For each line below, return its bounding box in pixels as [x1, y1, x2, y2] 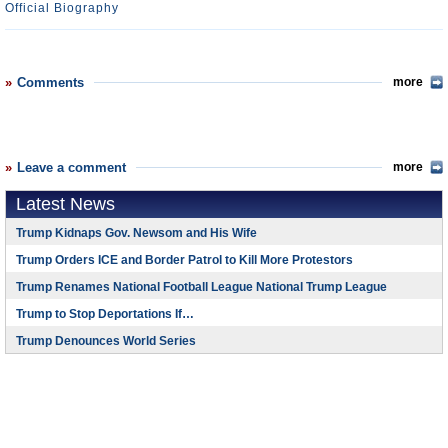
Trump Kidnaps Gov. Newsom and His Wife [16, 226, 257, 240]
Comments [17, 75, 84, 90]
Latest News [16, 194, 115, 214]
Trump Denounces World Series [16, 334, 196, 348]
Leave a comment [17, 160, 126, 175]
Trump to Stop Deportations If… [16, 307, 194, 321]
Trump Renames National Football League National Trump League [16, 280, 387, 294]
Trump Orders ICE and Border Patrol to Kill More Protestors [16, 253, 353, 267]
